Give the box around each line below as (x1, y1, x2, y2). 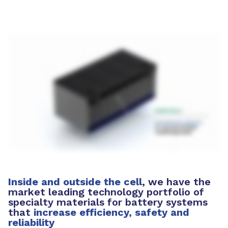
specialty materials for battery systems (8, 196, 208, 209)
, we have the (142, 176, 211, 188)
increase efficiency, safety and (34, 206, 189, 219)
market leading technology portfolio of (8, 186, 204, 198)
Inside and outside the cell (8, 176, 142, 188)
